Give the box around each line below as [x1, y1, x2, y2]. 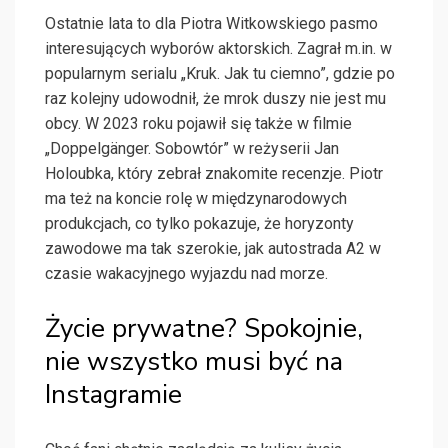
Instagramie [45, 377, 182, 413]
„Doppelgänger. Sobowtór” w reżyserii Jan [45, 139, 339, 159]
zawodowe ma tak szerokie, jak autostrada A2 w [45, 239, 381, 259]
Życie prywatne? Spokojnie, [45, 311, 363, 347]
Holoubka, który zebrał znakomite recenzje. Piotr [45, 164, 383, 184]
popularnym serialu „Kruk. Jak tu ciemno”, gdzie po [45, 64, 395, 84]
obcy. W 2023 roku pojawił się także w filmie [45, 114, 352, 134]
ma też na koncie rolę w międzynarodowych [45, 189, 347, 209]
